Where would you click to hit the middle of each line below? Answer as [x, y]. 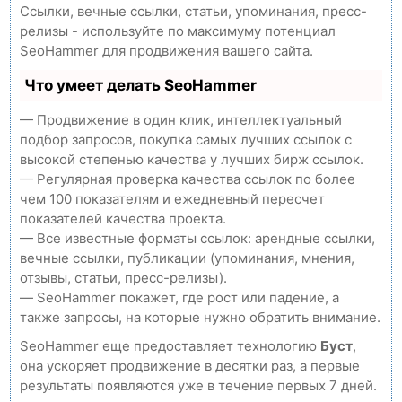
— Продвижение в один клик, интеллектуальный [181, 120]
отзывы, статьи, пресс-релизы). [123, 278]
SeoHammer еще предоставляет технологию [170, 346]
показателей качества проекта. [123, 218]
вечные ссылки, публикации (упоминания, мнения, [187, 258]
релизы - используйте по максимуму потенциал [178, 31]
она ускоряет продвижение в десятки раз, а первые [190, 366]
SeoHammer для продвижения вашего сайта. [166, 51]
